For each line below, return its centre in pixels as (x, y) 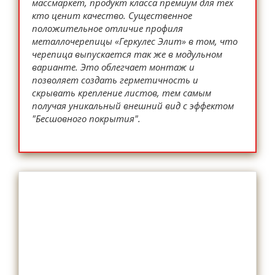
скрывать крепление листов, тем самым (122, 93)
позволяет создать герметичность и (115, 80)
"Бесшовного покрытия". (86, 118)
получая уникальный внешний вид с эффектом (133, 106)
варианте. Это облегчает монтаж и (113, 67)
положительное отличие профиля (107, 28)
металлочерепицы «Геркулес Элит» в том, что (135, 41)
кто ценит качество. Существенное (112, 15)
